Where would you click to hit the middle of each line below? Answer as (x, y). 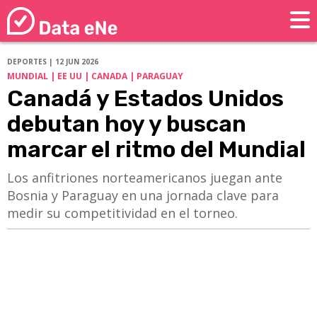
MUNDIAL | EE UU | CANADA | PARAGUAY (95, 76)
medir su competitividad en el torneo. (122, 213)
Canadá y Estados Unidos (145, 99)
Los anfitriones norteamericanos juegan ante (145, 178)
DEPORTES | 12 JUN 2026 (53, 62)
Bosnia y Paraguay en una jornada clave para (143, 196)
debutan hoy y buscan (127, 124)
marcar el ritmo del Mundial (156, 150)
